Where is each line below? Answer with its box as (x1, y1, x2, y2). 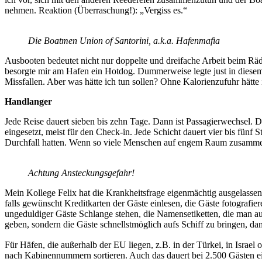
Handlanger (5, 96, 52, 106)
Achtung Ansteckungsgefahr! (28, 168, 135, 178)
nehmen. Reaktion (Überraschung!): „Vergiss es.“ (5, 5, 187, 15)
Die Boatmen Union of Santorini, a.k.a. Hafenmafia (28, 35, 220, 46)
